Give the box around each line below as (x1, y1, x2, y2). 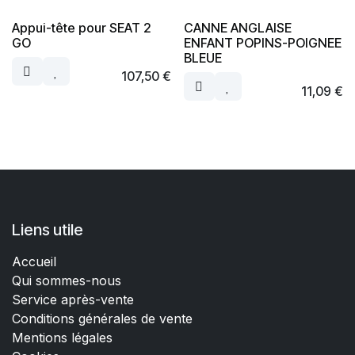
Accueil (12, 254, 56, 269)
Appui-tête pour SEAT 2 (12, 20, 151, 36)
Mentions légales (12, 330, 113, 345)
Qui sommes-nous (12, 273, 121, 288)
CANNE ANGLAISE (183, 20, 292, 36)
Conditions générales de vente (12, 311, 197, 326)
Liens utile (12, 220, 83, 239)
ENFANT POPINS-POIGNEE (183, 35, 342, 51)
